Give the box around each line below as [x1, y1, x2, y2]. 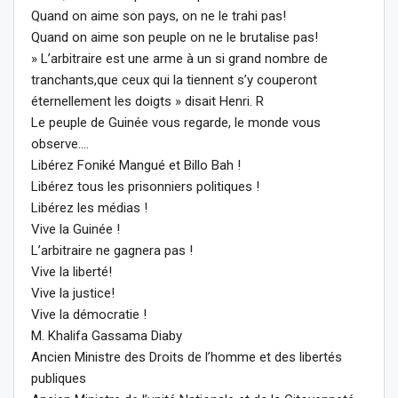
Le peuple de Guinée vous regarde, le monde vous [31, 114, 321, 131]
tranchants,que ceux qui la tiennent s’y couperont [31, 71, 317, 88]
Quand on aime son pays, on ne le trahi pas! [31, 7, 286, 24]
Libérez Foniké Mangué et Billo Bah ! [31, 156, 241, 173]
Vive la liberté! [31, 263, 112, 280]
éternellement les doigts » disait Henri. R [31, 92, 264, 109]
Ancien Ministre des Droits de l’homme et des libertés [31, 348, 342, 365]
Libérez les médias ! [31, 199, 147, 216]
